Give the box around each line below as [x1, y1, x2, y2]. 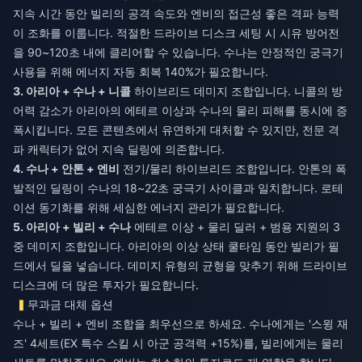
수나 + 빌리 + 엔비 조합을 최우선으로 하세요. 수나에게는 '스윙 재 [13, 316, 348, 330]
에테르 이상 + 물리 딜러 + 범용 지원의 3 [131, 219, 340, 234]
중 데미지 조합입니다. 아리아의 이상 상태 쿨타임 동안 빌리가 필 [13, 238, 339, 253]
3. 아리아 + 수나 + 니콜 [13, 83, 131, 98]
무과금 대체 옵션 [27, 297, 114, 311]
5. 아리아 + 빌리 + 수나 [13, 219, 131, 234]
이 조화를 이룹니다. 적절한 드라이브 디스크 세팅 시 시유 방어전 [13, 25, 339, 40]
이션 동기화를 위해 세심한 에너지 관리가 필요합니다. [13, 200, 284, 214]
